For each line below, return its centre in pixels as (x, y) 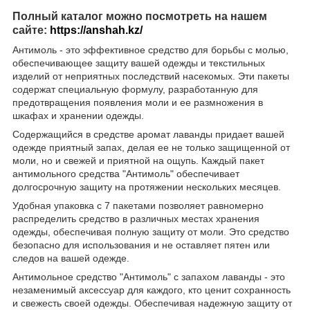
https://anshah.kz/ (96, 30)
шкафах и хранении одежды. (78, 115)
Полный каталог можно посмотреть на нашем (140, 16)
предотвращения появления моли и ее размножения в (138, 102)
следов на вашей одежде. (71, 258)
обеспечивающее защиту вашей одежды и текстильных (139, 63)
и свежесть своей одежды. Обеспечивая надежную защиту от (152, 303)
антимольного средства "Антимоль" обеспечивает (126, 173)
